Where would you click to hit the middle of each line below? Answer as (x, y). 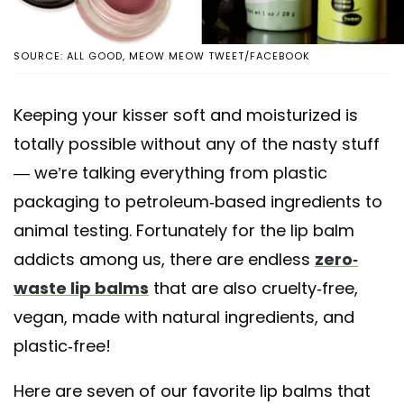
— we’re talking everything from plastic (170, 172)
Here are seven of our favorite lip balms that (192, 390)
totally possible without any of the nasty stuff (197, 143)
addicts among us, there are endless (164, 259)
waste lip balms (81, 288)
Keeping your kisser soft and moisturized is (186, 115)
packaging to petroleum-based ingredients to (198, 201)
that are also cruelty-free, (253, 288)
